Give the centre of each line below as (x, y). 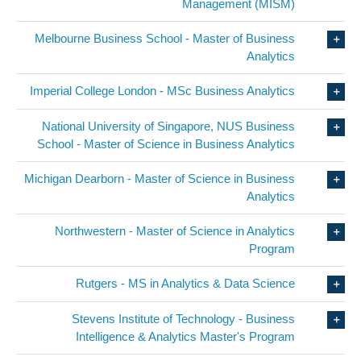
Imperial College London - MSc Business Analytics (163, 91)
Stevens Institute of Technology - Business (184, 319)
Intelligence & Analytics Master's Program (186, 337)
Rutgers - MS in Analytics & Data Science (186, 284)
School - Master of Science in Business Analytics (166, 144)
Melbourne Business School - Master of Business (165, 39)
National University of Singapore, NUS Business (169, 127)
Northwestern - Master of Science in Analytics (175, 231)
